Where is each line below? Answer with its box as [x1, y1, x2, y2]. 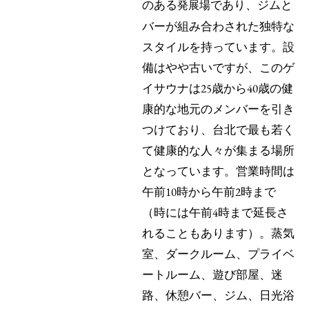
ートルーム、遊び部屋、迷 [142, 267, 283, 282]
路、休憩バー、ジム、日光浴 [142, 288, 295, 303]
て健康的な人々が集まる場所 [142, 143, 295, 158]
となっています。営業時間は [142, 163, 295, 179]
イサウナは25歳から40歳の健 [142, 81, 293, 96]
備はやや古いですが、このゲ [142, 60, 295, 75]
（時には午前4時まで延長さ [142, 205, 288, 220]
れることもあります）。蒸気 [142, 226, 295, 241]
